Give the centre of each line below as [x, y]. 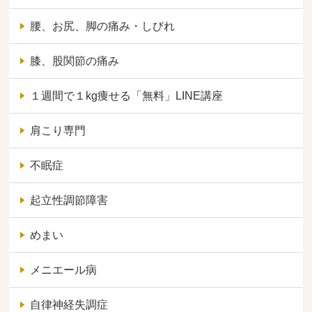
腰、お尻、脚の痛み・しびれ [103, 26]
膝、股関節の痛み [75, 61]
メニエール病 [64, 270]
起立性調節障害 [69, 200]
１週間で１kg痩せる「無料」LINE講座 [127, 95]
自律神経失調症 [69, 304]
